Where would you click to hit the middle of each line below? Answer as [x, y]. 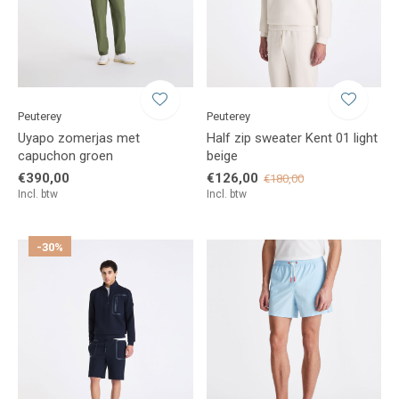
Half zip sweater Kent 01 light [292, 138]
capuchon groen [65, 155]
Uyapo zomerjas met [79, 138]
